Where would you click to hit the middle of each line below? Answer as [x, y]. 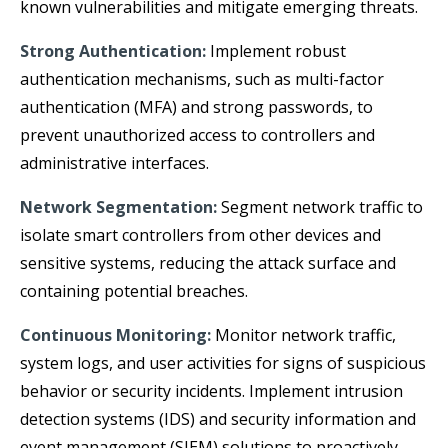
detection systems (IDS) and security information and [218, 418]
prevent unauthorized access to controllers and [197, 134]
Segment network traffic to [320, 206]
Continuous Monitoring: [115, 334]
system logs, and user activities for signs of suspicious [223, 362]
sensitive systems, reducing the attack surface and [208, 262]
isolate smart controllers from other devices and [200, 234]
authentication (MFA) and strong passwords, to [196, 106]
